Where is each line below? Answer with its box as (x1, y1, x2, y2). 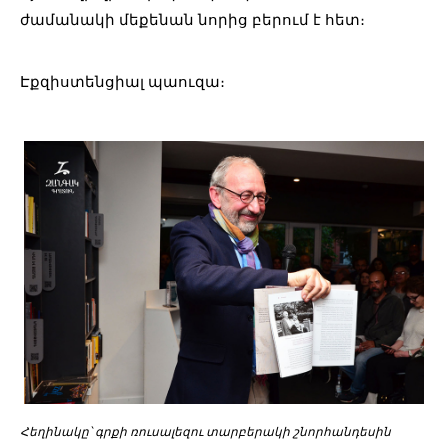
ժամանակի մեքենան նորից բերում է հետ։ (20, 10, 369, 30)
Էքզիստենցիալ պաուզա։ (20, 72, 229, 92)
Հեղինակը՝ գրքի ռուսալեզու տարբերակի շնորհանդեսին (20, 424, 391, 439)
